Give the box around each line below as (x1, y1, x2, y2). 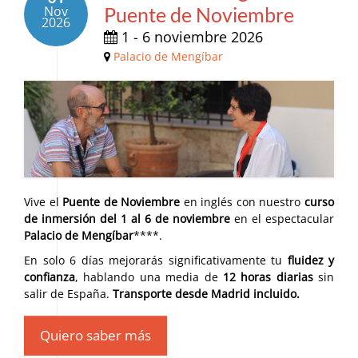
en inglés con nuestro (180, 194, 305, 210)
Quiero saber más (40, 326, 151, 345)
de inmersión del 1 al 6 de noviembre (24, 211, 230, 227)
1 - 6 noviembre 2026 (117, 26, 263, 46)
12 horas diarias (222, 269, 313, 285)
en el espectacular (230, 211, 334, 227)
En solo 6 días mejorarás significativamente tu (24, 253, 288, 268)
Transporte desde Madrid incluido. (113, 286, 300, 302)
